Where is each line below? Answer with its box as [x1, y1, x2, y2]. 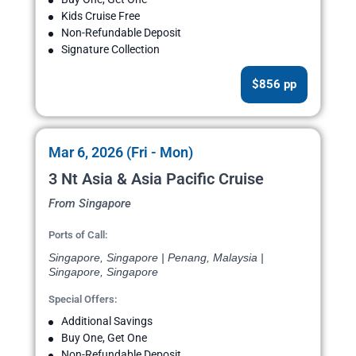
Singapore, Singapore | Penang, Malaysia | [48, 251, 264, 265]
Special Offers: [48, 293, 118, 306]
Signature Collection [61, 43, 160, 56]
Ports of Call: [48, 229, 108, 242]
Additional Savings [61, 315, 153, 328]
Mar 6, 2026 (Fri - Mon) [48, 144, 193, 161]
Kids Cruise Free [61, 10, 140, 23]
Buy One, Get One [61, 331, 147, 345]
